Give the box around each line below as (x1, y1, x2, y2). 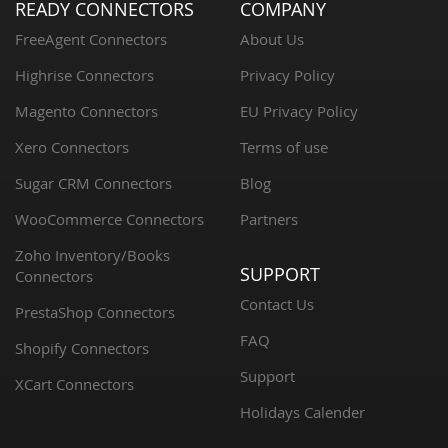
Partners (240, 209, 298, 230)
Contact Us (240, 294, 314, 315)
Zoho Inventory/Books (15, 245, 170, 266)
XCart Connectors (15, 374, 134, 395)
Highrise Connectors (15, 65, 154, 86)
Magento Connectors (15, 101, 158, 122)
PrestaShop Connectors (15, 302, 175, 323)
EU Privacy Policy (240, 101, 358, 122)
